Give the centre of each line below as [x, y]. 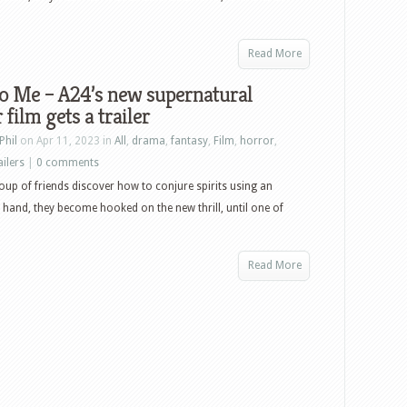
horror [257, 141]
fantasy [189, 141]
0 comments [68, 163]
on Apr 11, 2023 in [66, 141]
